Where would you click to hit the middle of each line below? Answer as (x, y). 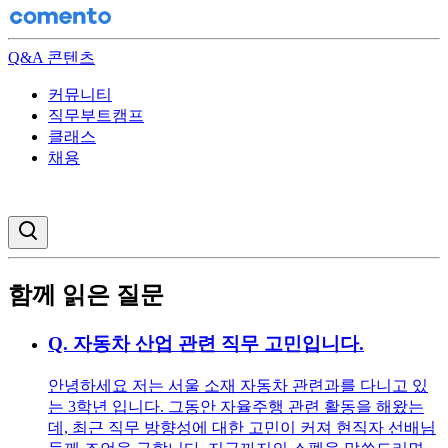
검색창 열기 (73, 226)
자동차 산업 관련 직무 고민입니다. (218, 343)
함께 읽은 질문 (86, 294)
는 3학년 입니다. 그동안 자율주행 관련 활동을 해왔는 (236, 406)
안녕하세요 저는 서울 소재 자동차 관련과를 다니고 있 (238, 385)
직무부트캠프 (96, 115)
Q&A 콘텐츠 (51, 57)
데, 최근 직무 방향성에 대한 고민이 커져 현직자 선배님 (242, 427)
